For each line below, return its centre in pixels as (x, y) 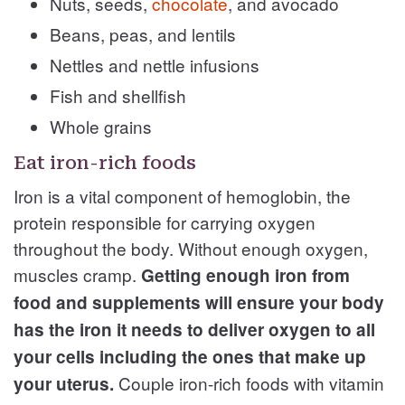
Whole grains (101, 126)
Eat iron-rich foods (105, 162)
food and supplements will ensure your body (199, 302)
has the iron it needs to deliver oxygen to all (194, 329)
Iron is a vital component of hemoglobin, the (182, 195)
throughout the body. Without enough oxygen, (191, 248)
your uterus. (66, 383)
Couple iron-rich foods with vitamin (251, 382)
